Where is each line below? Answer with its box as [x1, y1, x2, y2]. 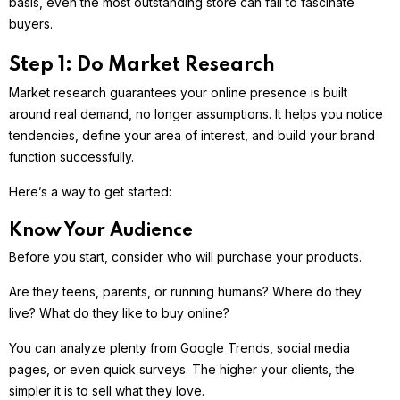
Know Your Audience [9, 222, 193, 241]
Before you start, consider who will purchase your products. [9, 249, 362, 265]
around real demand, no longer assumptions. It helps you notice [9, 106, 383, 122]
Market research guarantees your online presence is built [9, 85, 347, 101]
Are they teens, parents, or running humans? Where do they [9, 284, 362, 300]
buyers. [9, 16, 53, 32]
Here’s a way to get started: [9, 184, 171, 200]
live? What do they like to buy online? [9, 305, 229, 321]
